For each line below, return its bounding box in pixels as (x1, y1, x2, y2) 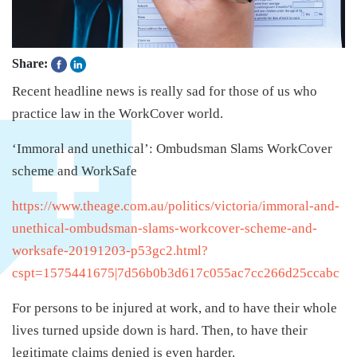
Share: (12, 56, 48, 70)
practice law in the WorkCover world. (12, 106, 226, 122)
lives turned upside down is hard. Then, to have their (12, 323, 308, 339)
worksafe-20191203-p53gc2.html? (12, 243, 208, 259)
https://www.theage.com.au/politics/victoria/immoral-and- (12, 198, 339, 214)
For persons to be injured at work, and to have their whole (12, 300, 337, 316)
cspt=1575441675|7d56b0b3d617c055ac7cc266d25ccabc (12, 265, 339, 281)
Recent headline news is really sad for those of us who (12, 84, 317, 100)
